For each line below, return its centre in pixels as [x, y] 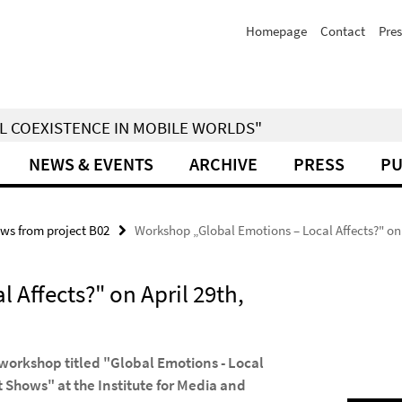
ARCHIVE [223, 164]
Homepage [276, 31]
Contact [343, 31]
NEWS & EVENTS [91, 164]
